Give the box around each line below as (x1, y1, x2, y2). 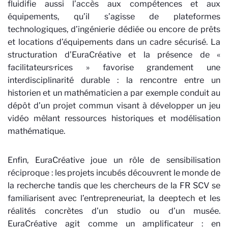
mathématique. (8, 126, 67, 136)
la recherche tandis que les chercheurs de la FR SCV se (8, 180, 220, 190)
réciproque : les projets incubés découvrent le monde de (8, 167, 220, 178)
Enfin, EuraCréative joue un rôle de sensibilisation (8, 155, 220, 165)
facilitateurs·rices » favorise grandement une (8, 62, 220, 72)
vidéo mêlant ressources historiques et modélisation (8, 113, 220, 123)
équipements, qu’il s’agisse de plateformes (8, 11, 220, 21)
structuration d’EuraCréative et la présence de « (8, 49, 220, 60)
